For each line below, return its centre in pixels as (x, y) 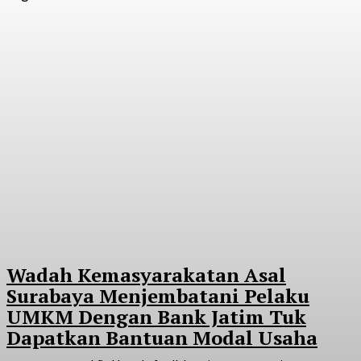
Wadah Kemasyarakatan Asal (146, 274)
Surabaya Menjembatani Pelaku (158, 295)
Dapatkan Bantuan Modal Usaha (162, 337)
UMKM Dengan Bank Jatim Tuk (156, 316)
